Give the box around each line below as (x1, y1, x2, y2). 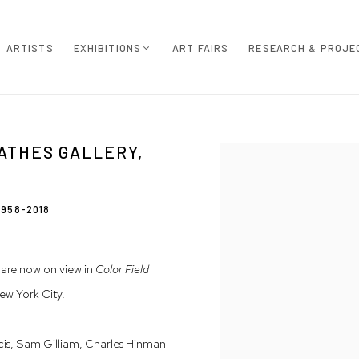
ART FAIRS (172, 41, 229, 54)
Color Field (95, 261, 149, 277)
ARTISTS (6, 41, 54, 54)
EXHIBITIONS (73, 41, 141, 54)
